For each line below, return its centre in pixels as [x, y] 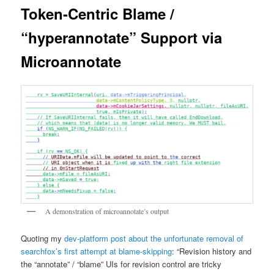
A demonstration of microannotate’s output [107, 211]
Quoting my [43, 239]
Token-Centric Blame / [98, 13]
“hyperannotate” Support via [122, 37]
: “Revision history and [212, 251]
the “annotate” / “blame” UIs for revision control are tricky [121, 264]
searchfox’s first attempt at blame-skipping [97, 251]
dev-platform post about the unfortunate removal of [154, 239]
